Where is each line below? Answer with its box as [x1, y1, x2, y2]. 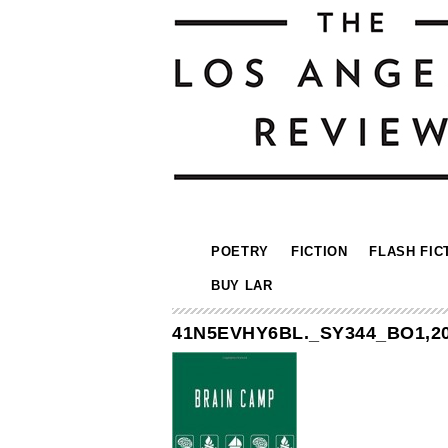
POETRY [211, 244, 269, 259]
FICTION [290, 244, 348, 259]
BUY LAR [211, 278, 273, 293]
